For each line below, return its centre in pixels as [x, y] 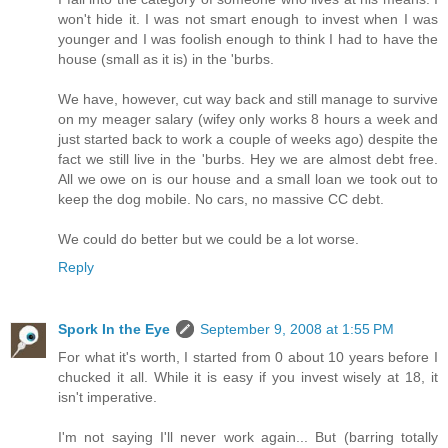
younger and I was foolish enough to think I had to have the [248, 39]
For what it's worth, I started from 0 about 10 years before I [248, 357]
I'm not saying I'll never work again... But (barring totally [248, 437]
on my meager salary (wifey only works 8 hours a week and [248, 119]
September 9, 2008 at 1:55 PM [297, 329]
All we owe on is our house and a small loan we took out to [248, 179]
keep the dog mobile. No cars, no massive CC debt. [221, 199]
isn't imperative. [107, 397]
